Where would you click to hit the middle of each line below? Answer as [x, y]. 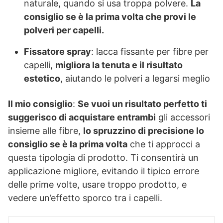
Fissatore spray [57, 52]
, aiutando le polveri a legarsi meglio [135, 79]
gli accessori [183, 117]
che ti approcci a [164, 144]
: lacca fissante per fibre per [150, 52]
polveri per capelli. [64, 30]
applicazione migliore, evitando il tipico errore [104, 171]
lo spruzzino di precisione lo [144, 131]
